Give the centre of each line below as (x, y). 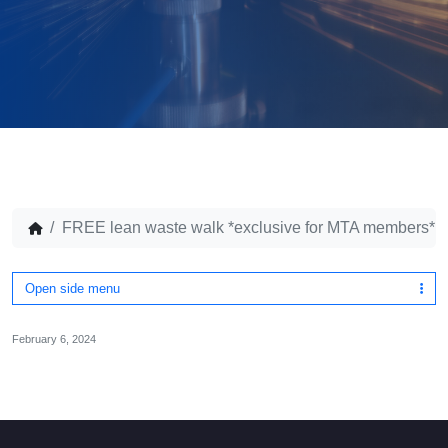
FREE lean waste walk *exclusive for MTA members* (248, 227)
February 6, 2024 (54, 339)
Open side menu (72, 288)
